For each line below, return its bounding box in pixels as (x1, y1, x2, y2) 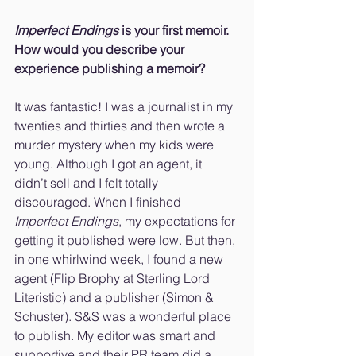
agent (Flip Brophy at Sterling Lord (14, 269, 213, 286)
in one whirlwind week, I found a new (14, 250, 226, 267)
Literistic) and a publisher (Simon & (14, 288, 217, 305)
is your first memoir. (118, 21, 232, 38)
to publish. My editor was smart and (14, 327, 219, 343)
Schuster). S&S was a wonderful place (14, 308, 234, 324)
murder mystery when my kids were (14, 136, 217, 153)
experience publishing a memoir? (14, 60, 205, 76)
